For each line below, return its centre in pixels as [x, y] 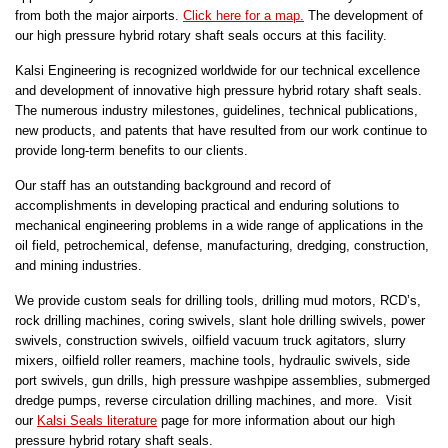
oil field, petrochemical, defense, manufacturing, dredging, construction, [222, 246]
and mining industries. [78, 266]
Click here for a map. [243, 16]
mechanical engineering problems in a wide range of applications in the [219, 226]
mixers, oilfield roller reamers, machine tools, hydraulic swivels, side [212, 361]
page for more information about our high [276, 421]
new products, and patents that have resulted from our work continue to [221, 131]
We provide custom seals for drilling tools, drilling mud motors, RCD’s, [218, 301]
